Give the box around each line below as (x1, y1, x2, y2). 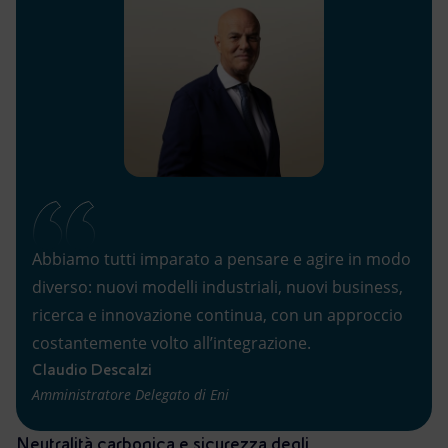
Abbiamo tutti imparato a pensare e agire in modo (32, 248, 411, 270)
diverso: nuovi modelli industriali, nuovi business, (32, 276, 403, 298)
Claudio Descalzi (32, 360, 152, 379)
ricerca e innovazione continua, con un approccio (32, 304, 403, 326)
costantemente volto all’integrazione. (32, 332, 311, 354)
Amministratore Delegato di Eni (32, 385, 229, 404)
